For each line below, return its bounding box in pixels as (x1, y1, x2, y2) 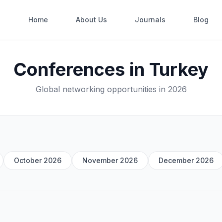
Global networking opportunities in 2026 (35, 84, 187, 94)
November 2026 (82, 156, 138, 165)
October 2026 (14, 156, 61, 165)
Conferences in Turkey (13, 58, 209, 80)
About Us (76, 15, 108, 24)
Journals (135, 15, 166, 24)
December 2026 (159, 156, 214, 165)
